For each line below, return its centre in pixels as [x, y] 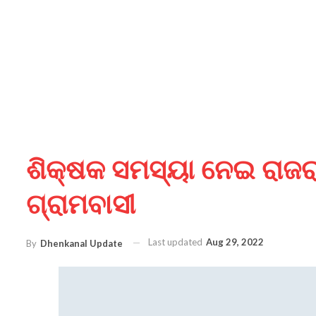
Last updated [176, 242]
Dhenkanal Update [81, 243]
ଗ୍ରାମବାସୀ [81, 205]
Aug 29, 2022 [235, 242]
